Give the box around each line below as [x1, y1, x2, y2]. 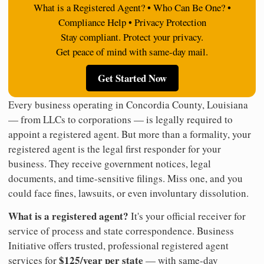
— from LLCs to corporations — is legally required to [8, 112, 233, 126]
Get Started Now [97, 70, 167, 85]
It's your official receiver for [128, 209, 246, 223]
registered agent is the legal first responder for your [8, 141, 221, 156]
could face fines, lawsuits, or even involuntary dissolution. [8, 186, 249, 200]
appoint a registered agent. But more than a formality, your [8, 127, 251, 141]
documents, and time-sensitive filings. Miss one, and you [8, 171, 243, 185]
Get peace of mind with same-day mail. [56, 44, 208, 58]
